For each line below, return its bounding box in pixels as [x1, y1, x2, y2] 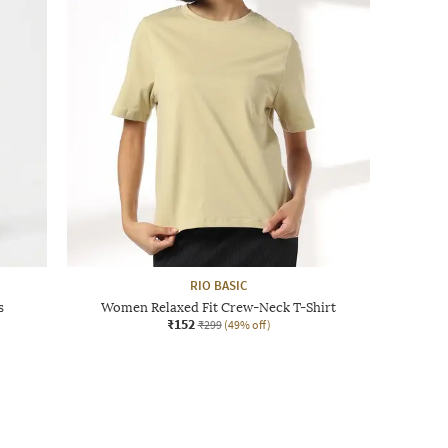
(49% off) [223, 316, 271, 332]
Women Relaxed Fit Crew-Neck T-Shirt [101, 299, 336, 315]
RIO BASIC [190, 276, 247, 294]
